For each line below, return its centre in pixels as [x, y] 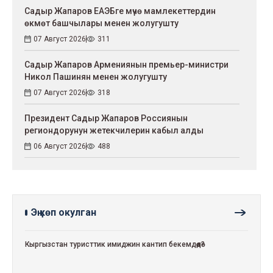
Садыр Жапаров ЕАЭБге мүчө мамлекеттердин [120, 11]
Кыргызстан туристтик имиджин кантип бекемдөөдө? [115, 244]
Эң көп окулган [64, 212]
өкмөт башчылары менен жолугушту [101, 23]
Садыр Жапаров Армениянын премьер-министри [126, 64]
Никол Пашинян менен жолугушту [96, 76]
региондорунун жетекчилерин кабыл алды [114, 130]
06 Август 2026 [60, 146]
